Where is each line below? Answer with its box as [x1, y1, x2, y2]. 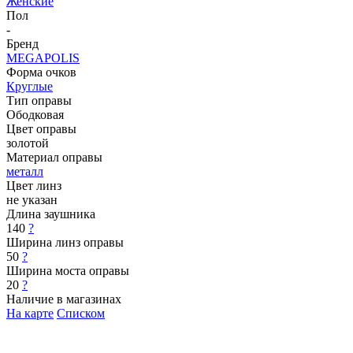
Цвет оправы [6, 121, 76, 136]
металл [6, 164, 43, 178]
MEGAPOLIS [6, 50, 80, 65]
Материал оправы [6, 150, 102, 164]
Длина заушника [6, 206, 95, 221]
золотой [6, 136, 49, 150]
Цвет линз [6, 178, 61, 192]
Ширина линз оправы [6, 235, 124, 249]
